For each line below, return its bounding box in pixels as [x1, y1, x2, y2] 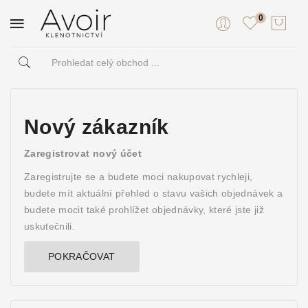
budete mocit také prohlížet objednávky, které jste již [24, 204, 264, 216]
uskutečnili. [24, 221, 76, 232]
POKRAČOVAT [48, 251, 115, 263]
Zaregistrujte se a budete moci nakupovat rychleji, [24, 171, 253, 183]
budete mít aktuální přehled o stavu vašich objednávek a [24, 188, 283, 199]
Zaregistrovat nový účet [24, 148, 142, 159]
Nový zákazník [24, 115, 169, 139]
